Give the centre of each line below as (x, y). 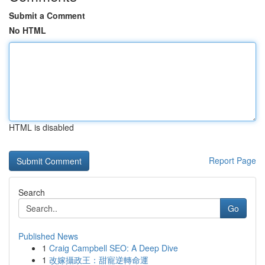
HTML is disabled (41, 127)
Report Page (232, 160)
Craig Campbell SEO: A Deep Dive (114, 248)
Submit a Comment (47, 15)
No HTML (28, 30)
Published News (48, 236)
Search (32, 192)
